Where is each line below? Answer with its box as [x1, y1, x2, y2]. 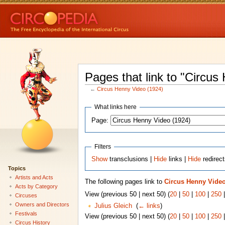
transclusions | [107, 155, 154, 163]
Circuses [15, 192, 37, 198]
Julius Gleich [94, 202, 132, 210]
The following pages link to [84, 178, 164, 186]
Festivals [15, 210, 37, 216]
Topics [8, 165, 26, 171]
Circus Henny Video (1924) [97, 86, 164, 92]
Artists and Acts [15, 174, 53, 180]
